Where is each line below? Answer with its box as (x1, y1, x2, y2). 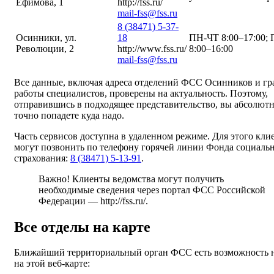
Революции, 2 (16, 43, 74, 54)
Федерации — (39, 195, 100, 206)
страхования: (14, 152, 70, 163)
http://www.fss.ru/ (117, 43, 187, 54)
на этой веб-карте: (14, 258, 90, 269)
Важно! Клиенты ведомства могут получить (39, 173, 224, 184)
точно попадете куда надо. (14, 109, 124, 120)
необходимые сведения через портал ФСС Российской (39, 184, 265, 195)
